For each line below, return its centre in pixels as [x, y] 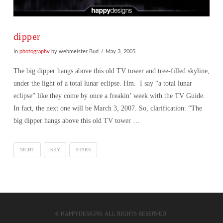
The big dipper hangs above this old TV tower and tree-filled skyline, [111, 71]
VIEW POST [111, 207]
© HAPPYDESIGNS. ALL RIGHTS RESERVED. [111, 214]
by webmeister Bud [74, 52]
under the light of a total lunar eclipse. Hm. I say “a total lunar [103, 84]
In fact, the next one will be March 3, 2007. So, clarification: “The [108, 109]
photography [34, 52]
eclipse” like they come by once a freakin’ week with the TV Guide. [110, 96]
